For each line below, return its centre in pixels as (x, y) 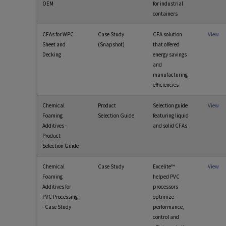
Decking (52, 55)
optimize (163, 197)
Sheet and (54, 45)
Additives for (57, 187)
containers (165, 14)
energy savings (170, 55)
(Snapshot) (111, 45)
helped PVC (166, 177)
